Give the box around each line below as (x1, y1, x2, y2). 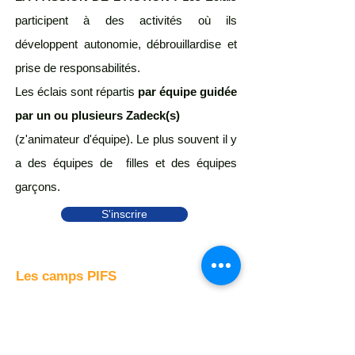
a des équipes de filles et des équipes (15, 156, 237, 170)
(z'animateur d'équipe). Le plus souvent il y (15, 132, 237, 146)
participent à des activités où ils (15, 13, 237, 27)
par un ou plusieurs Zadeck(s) (15, 109, 180, 122)
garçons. (15, 180, 63, 193)
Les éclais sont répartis (15, 85, 138, 98)
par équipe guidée (138, 85, 237, 98)
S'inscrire (101, 208, 147, 220)
